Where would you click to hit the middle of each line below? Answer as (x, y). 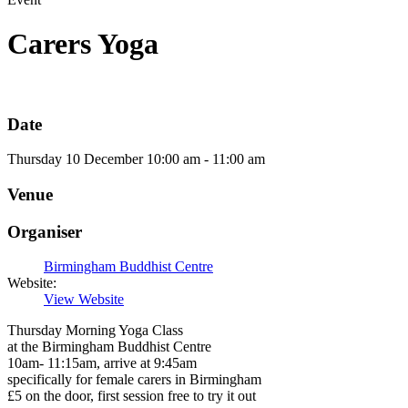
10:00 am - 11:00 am (206, 159)
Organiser (45, 231)
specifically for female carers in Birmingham (134, 380)
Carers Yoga (83, 44)
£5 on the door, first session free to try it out (132, 396)
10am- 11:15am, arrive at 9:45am (102, 363)
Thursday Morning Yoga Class (95, 331)
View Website (84, 300)
